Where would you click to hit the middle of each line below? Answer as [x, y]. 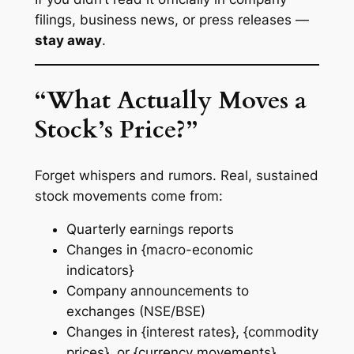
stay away [68, 41]
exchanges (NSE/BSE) [136, 312]
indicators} [100, 271]
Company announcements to [157, 291]
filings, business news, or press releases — [171, 20]
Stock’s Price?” [116, 129]
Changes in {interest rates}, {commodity [192, 332]
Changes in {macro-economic [159, 250]
